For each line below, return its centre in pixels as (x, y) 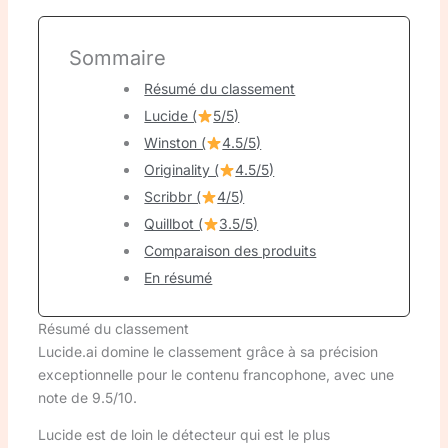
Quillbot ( (174, 224)
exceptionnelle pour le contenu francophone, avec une (215, 375)
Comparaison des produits (230, 251)
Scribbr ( (173, 197)
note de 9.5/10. (87, 398)
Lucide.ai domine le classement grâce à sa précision (207, 352)
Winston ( (175, 143)
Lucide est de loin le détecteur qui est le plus (183, 435)
